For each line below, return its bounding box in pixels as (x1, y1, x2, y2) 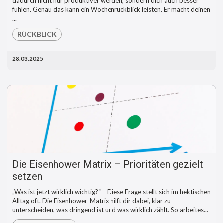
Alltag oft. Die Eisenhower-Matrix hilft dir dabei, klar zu (12, 197, 171, 205)
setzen (12, 170, 42, 183)
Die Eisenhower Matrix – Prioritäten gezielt (12, 158, 203, 171)
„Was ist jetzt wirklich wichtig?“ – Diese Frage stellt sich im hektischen (12, 188, 211, 196)
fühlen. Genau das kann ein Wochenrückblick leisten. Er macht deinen (12, 5, 210, 13)
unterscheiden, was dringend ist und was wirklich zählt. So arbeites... (12, 206, 208, 214)
